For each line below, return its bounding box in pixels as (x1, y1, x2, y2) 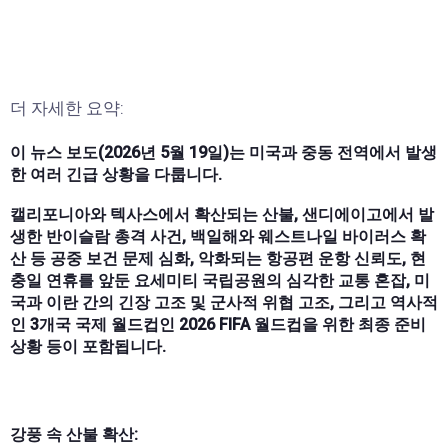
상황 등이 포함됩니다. (10, 336, 166, 356)
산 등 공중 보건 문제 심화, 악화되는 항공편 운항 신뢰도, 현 (10, 248, 426, 268)
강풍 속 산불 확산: (10, 424, 138, 444)
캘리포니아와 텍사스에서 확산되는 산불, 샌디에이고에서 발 (10, 204, 434, 224)
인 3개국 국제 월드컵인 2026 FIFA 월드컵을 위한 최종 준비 (10, 314, 426, 334)
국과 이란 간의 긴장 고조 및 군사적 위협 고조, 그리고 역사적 (10, 292, 438, 312)
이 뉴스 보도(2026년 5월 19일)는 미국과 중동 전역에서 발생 (10, 142, 437, 162)
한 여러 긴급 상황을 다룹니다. (10, 164, 222, 184)
